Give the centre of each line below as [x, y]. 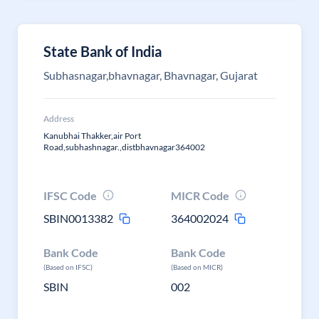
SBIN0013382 [78, 218]
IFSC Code [70, 195]
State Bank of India [103, 51]
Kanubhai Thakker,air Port [92, 136]
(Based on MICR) [197, 267]
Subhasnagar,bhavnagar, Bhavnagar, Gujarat [151, 75]
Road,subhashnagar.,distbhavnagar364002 [124, 147]
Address [59, 119]
